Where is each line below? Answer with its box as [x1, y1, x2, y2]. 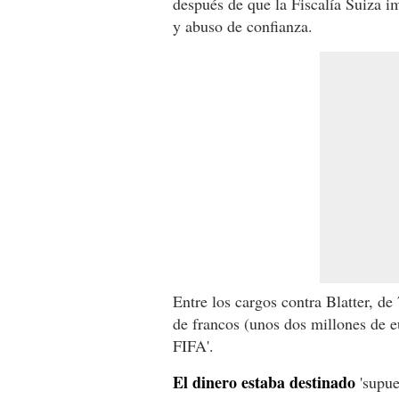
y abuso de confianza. [173, 14, 313, 37]
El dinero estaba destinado [173, 370, 355, 394]
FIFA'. [173, 334, 214, 356]
